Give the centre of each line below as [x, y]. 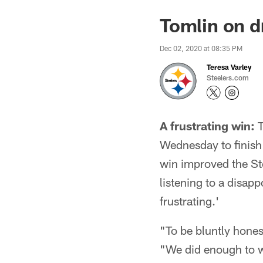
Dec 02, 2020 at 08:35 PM [201, 48]
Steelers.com [228, 77]
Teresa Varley [229, 67]
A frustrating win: [207, 126]
